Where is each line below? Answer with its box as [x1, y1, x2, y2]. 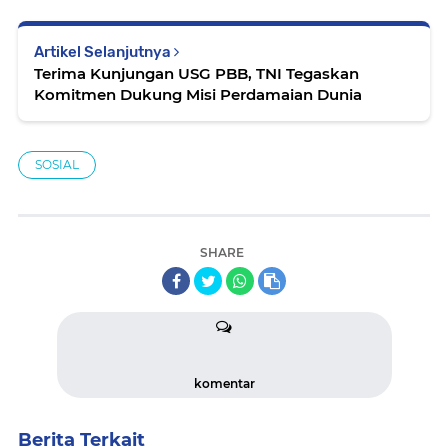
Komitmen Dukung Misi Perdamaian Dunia [34, 85, 362, 104]
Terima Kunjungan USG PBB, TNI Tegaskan [34, 64, 359, 83]
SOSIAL [35, 157, 79, 172]
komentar [193, 376, 255, 391]
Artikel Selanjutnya [34, 43, 174, 61]
